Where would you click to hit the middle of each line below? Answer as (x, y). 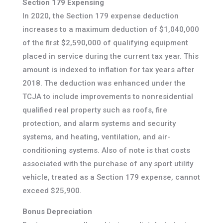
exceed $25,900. (52, 191)
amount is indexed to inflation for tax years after (108, 70)
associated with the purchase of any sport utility (108, 164)
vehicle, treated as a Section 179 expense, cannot (111, 177)
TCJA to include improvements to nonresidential (108, 97)
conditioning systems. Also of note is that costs (106, 151)
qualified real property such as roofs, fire (95, 110)
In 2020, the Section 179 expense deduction (100, 16)
